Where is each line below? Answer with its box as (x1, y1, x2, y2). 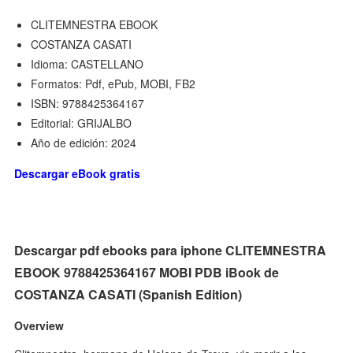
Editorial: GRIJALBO (31, 114, 132, 131)
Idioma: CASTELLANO (31, 55, 144, 72)
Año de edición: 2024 (31, 134, 137, 150)
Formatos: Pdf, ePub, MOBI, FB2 (31, 75, 196, 91)
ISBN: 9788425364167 (31, 95, 145, 111)
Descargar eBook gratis (14, 165, 141, 181)
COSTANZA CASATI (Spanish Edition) (14, 284, 243, 303)
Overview (14, 317, 65, 333)
